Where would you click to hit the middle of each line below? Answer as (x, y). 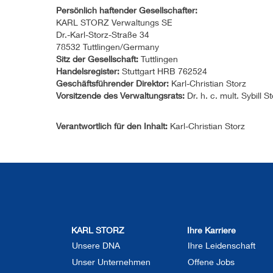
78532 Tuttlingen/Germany (108, 47)
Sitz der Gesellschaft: (97, 59)
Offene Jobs (211, 262)
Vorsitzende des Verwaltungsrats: (120, 95)
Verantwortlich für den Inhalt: (112, 126)
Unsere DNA (96, 246)
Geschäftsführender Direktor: (112, 83)
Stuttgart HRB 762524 (163, 71)
